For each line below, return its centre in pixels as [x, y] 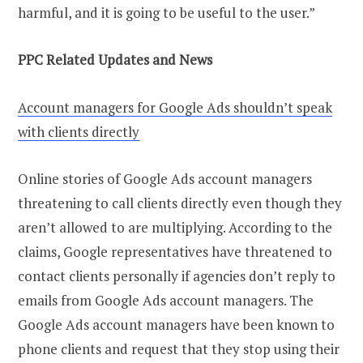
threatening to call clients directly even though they [180, 203]
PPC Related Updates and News [115, 60]
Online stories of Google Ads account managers [165, 178]
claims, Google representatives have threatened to [175, 251]
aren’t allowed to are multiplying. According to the [175, 227]
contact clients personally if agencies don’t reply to [177, 275]
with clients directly [79, 131]
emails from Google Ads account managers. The [166, 300]
